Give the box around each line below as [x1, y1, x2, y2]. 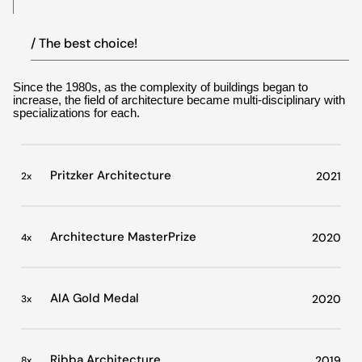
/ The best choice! [31, 34, 137, 52]
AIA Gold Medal [49, 290, 139, 307]
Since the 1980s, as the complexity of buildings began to [13, 80, 308, 95]
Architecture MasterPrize [49, 229, 196, 246]
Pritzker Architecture [49, 167, 171, 184]
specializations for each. [13, 106, 140, 120]
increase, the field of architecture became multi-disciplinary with [13, 93, 345, 107]
